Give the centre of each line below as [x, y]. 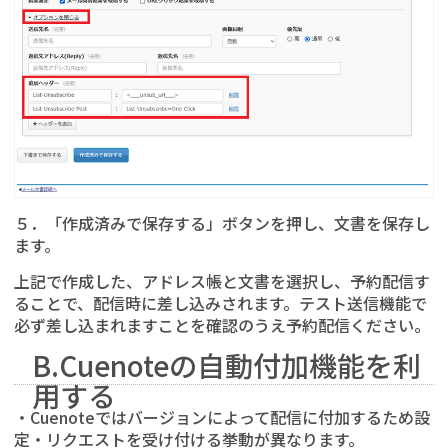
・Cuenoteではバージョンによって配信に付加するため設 [222, 416]
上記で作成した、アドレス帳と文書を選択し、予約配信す [222, 280]
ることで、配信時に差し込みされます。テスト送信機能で [220, 302]
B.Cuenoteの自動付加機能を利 [226, 364]
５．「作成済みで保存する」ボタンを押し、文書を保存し [222, 222]
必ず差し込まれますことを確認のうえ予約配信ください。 [222, 324]
